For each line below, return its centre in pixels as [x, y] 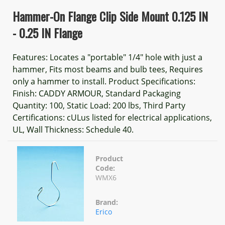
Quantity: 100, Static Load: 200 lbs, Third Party [99, 105]
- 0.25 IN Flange [47, 33]
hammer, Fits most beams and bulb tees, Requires [108, 69]
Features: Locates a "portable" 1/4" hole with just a [107, 57]
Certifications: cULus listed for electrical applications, [112, 118]
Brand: [107, 202]
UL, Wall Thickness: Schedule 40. [73, 130]
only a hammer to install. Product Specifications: [104, 81]
